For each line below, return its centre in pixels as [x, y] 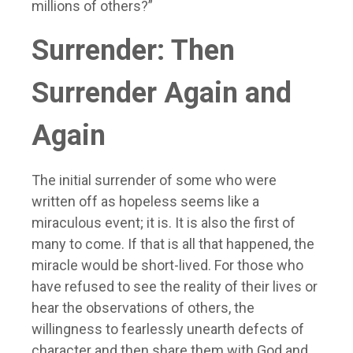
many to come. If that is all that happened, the [173, 244]
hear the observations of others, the [143, 308]
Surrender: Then [133, 51]
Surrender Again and [162, 93]
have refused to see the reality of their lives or [175, 287]
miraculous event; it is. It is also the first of [163, 223]
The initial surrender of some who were [154, 180]
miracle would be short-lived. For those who [167, 266]
